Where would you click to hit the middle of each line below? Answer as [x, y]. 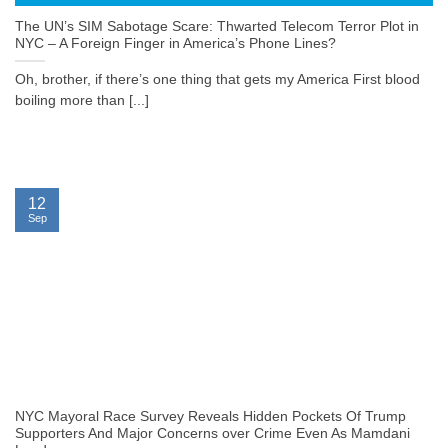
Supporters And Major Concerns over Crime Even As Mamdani [212, 434]
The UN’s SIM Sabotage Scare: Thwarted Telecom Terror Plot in [217, 27]
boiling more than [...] [82, 101]
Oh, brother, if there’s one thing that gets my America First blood [217, 80]
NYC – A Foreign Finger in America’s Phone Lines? [175, 44]
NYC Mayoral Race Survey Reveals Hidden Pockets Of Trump [210, 417]
